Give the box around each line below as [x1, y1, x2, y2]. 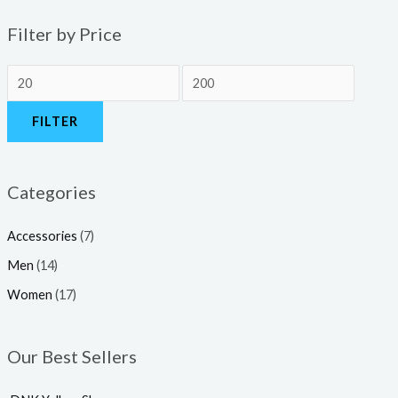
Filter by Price [6, 23, 122, 45]
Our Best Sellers [6, 346, 137, 368]
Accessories [6, 228, 77, 244]
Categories [6, 181, 96, 203]
